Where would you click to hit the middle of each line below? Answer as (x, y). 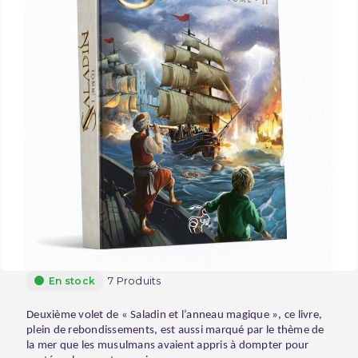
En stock (72, 280)
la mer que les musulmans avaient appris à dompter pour (168, 345)
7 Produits (135, 280)
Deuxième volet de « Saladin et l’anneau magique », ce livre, (174, 315)
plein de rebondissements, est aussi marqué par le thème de (175, 330)
